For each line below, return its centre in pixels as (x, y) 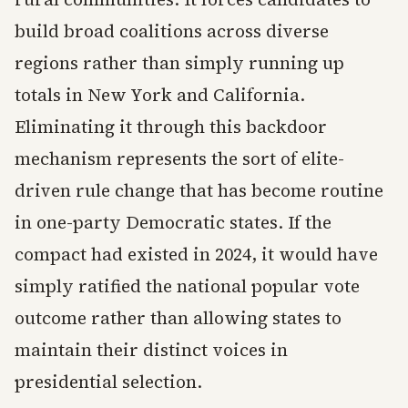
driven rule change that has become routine (199, 191)
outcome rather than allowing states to (178, 318)
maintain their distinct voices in (151, 350)
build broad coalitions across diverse (172, 31)
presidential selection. (108, 382)
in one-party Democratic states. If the (173, 223)
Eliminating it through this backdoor (171, 127)
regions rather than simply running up (179, 63)
